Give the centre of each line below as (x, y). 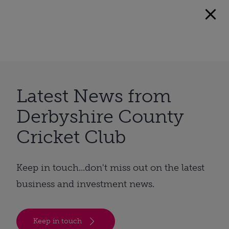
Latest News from (94, 96)
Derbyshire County (100, 116)
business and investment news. (85, 184)
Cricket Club (71, 136)
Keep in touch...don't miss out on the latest (110, 167)
